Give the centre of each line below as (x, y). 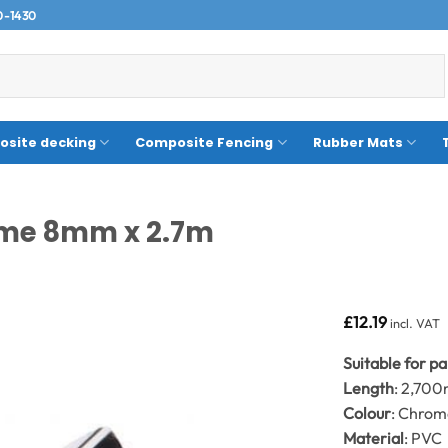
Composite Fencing (204, 142)
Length (369, 387)
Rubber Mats (357, 142)
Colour (367, 412)
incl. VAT (415, 323)
